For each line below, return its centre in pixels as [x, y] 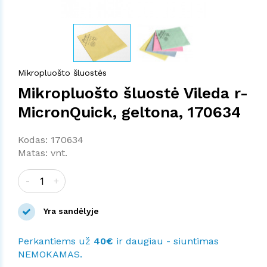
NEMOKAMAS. [50, 254]
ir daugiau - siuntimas [166, 241]
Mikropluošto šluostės [62, 72]
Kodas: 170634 [51, 139]
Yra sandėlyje [70, 211]
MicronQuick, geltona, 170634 [129, 112]
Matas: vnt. [43, 153]
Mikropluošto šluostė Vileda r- [133, 93]
